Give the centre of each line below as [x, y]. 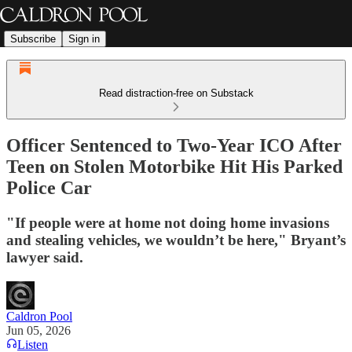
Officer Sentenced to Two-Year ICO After [174, 145]
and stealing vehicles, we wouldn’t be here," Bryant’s [176, 240]
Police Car [49, 187]
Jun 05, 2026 [38, 330]
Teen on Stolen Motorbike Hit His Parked [174, 166]
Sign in [84, 38]
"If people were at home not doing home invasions [168, 222]
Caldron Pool [39, 316]
